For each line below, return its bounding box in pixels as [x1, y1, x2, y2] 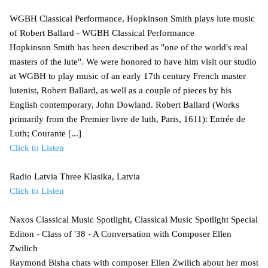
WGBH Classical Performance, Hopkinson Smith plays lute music [10, 13, 255, 23]
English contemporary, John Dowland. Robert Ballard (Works [10, 99, 239, 109]
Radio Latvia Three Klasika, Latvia [10, 171, 140, 181]
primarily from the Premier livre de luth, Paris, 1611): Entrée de [10, 114, 245, 124]
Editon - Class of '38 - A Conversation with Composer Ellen [10, 229, 232, 239]
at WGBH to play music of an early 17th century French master [10, 71, 246, 81]
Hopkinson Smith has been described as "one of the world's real [10, 42, 248, 52]
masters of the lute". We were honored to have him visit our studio [10, 56, 257, 66]
